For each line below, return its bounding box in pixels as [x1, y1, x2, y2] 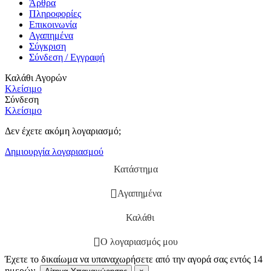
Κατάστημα [113, 164, 158, 175]
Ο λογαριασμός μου [100, 237, 178, 247]
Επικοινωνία [29, 19, 77, 30]
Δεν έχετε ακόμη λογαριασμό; [5, 126, 121, 137]
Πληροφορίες [29, 8, 81, 19]
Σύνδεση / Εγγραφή [29, 52, 105, 63]
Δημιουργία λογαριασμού [5, 146, 103, 157]
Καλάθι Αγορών [5, 73, 67, 83]
